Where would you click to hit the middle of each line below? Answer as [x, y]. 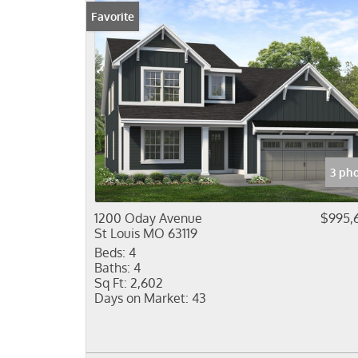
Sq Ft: [111, 283]
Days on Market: [141, 298]
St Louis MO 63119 [146, 233]
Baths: [112, 268]
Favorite [113, 16]
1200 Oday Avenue [148, 218]
